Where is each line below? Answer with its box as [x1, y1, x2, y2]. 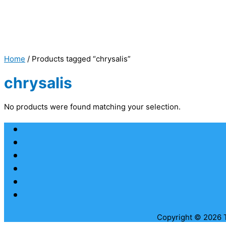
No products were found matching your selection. [4, 102, 181, 112]
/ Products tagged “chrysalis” [25, 54, 131, 64]
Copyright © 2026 [157, 212, 223, 222]
